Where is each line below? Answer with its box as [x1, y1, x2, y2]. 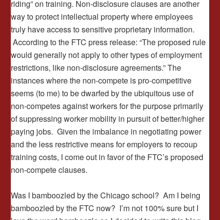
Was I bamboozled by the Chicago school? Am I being [11, 190, 201, 201]
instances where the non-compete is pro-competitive [11, 75, 192, 86]
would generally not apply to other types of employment [11, 49, 202, 60]
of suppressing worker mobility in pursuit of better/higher [11, 113, 205, 124]
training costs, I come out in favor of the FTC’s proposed [11, 151, 204, 163]
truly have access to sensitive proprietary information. [11, 24, 195, 35]
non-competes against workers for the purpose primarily [11, 100, 204, 111]
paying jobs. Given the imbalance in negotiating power [11, 126, 202, 137]
